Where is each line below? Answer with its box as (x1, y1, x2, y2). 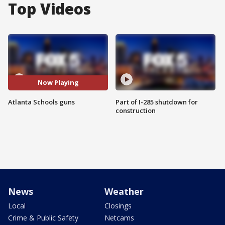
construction (116, 105, 156, 115)
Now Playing (37, 78, 79, 87)
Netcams (104, 212, 134, 222)
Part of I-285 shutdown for (116, 97, 198, 106)
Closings (104, 200, 132, 210)
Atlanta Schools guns (8, 97, 75, 106)
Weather (104, 185, 144, 197)
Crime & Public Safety (8, 212, 78, 222)
